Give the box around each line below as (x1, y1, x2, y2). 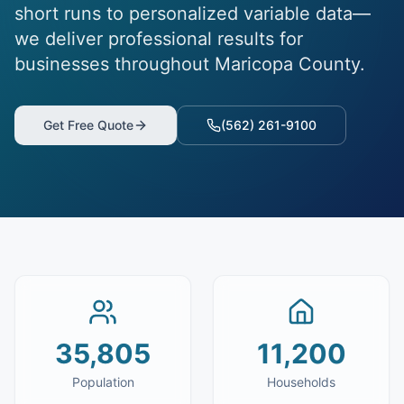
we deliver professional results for (14, 28, 303, 50)
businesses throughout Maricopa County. (14, 53, 365, 75)
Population (71, 374, 134, 390)
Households (267, 374, 335, 390)
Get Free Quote (43, 117, 133, 133)
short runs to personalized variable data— (14, 3, 371, 24)
